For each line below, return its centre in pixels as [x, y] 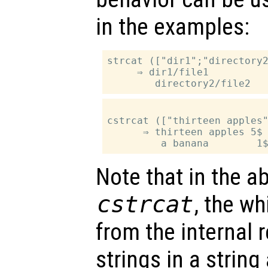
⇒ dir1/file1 [158, 72]
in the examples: [173, 27]
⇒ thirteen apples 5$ [185, 132]
